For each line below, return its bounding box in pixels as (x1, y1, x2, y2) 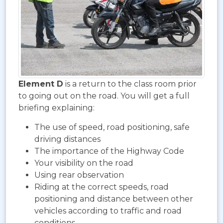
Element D (18, 79, 63, 89)
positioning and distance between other (34, 194, 193, 204)
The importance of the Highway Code (34, 146, 184, 156)
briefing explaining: (18, 103, 95, 112)
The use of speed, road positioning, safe (34, 122, 190, 132)
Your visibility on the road (34, 158, 133, 168)
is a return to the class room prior (63, 79, 197, 89)
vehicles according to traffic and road (34, 206, 182, 216)
